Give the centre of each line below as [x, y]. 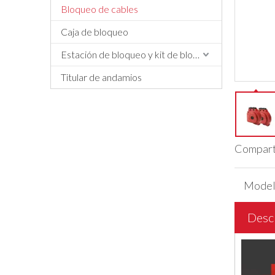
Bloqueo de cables [99, 9]
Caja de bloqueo [95, 32]
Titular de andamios [101, 77]
